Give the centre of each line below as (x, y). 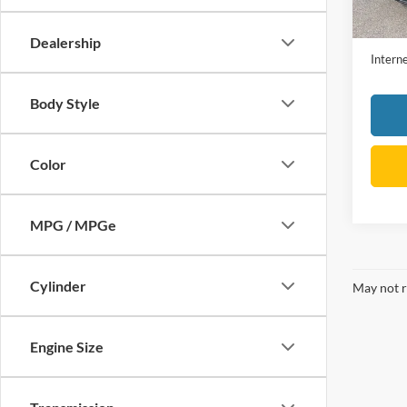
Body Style (65, 103)
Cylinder (58, 286)
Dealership (65, 42)
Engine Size (67, 347)
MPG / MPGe (73, 225)
